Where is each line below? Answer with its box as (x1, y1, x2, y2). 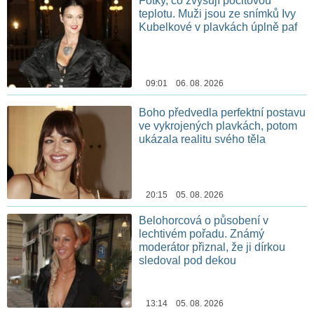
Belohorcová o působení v (139, 214, 269, 227)
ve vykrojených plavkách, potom (139, 119, 298, 132)
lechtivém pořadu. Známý (139, 228, 265, 240)
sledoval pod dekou (139, 254, 237, 267)
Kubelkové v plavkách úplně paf (139, 20, 298, 33)
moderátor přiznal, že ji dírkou (139, 241, 286, 254)
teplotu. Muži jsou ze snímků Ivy (139, 7, 296, 20)
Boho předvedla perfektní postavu (139, 106, 306, 118)
